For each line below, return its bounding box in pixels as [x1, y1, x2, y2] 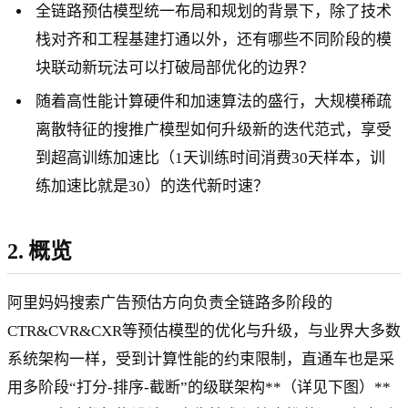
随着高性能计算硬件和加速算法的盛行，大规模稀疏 [36, 93, 393, 111]
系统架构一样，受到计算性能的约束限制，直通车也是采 [7, 350, 394, 368]
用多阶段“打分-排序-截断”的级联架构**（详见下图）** [7, 378, 391, 396]
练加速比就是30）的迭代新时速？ [36, 178, 270, 196]
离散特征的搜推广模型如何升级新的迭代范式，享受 [36, 121, 393, 139]
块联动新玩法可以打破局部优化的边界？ [36, 59, 315, 77]
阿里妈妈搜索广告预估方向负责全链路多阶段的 [7, 293, 332, 311]
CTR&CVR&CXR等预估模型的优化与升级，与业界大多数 [7, 321, 401, 340]
